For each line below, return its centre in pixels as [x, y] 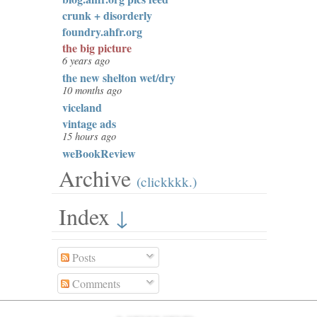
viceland [82, 107]
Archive [97, 178]
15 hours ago [89, 136]
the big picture [97, 48]
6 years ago [86, 60]
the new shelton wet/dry [119, 77]
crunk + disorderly [107, 15]
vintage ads [89, 123]
